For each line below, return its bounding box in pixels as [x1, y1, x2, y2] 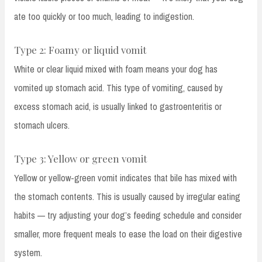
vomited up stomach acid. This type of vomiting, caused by [14, 81, 223, 94]
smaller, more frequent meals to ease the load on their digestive [14, 227, 242, 240]
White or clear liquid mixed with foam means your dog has [14, 62, 218, 75]
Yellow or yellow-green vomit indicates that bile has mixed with [14, 171, 237, 184]
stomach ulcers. [14, 118, 70, 132]
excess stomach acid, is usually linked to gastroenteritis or [14, 99, 222, 113]
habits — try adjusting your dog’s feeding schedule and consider [14, 208, 242, 222]
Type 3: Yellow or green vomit [14, 151, 147, 165]
